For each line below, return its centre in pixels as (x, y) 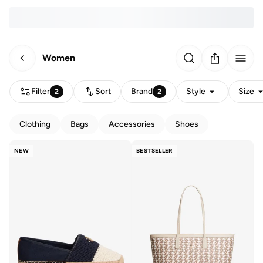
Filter (41, 91)
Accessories (132, 124)
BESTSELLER (154, 151)
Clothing (35, 124)
